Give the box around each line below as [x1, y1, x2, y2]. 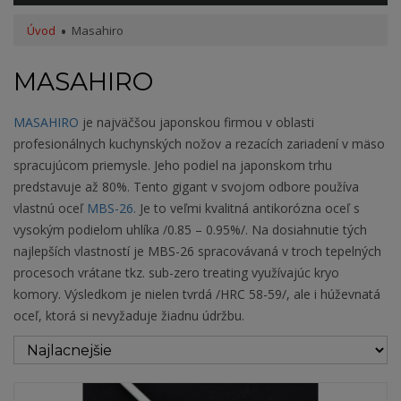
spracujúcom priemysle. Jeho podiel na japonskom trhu [13, 157, 332, 175]
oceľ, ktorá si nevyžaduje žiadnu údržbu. [13, 307, 244, 325]
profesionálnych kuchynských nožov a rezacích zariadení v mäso [13, 135, 385, 153]
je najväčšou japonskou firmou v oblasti [79, 114, 314, 132]
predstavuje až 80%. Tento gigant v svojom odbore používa [13, 178, 359, 196]
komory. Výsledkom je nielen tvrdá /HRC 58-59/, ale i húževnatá [13, 286, 380, 303]
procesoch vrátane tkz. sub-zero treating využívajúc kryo [13, 264, 339, 282]
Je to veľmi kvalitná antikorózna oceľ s [136, 200, 360, 218]
